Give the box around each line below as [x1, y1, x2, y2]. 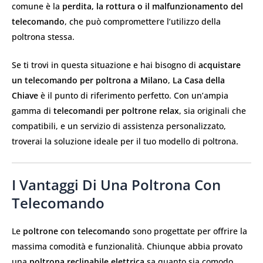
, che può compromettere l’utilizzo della [65, 16, 221, 27]
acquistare [198, 59, 241, 71]
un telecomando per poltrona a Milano [12, 75, 168, 86]
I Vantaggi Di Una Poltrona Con [12, 174, 221, 194]
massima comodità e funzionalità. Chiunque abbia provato [12, 240, 242, 252]
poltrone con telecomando [23, 225, 130, 237]
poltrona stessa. [12, 31, 75, 42]
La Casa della [173, 75, 225, 86]
